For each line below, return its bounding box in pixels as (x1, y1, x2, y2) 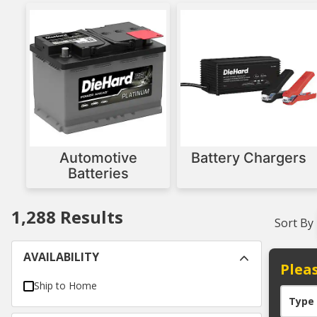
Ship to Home (34, 279, 97, 293)
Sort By (275, 215, 313, 231)
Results (56, 205, 123, 229)
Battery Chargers (191, 149, 307, 167)
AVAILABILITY (23, 249, 99, 265)
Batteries (67, 165, 129, 183)
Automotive (59, 149, 137, 167)
